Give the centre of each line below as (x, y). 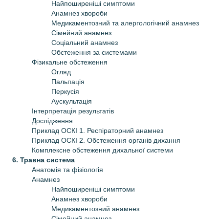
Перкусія (65, 91)
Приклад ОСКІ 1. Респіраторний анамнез (98, 130)
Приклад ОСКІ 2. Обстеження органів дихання (106, 140)
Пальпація (68, 81)
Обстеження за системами (94, 52)
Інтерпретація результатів (73, 111)
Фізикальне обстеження (70, 62)
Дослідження (52, 120)
